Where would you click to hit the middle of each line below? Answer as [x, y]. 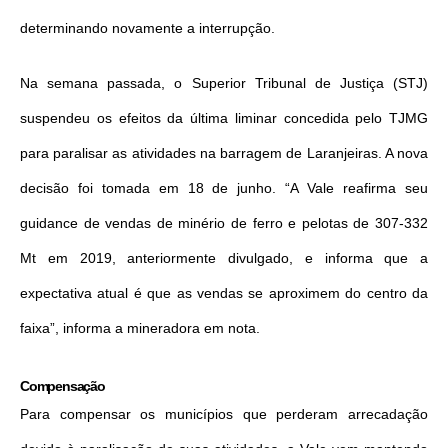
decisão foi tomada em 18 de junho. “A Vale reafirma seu [224, 187]
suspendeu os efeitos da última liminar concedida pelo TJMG [224, 117]
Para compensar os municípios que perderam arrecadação [224, 413]
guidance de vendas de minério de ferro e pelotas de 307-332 [224, 222]
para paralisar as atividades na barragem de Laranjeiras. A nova [224, 152]
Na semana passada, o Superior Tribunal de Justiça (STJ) [224, 82]
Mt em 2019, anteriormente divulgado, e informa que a [224, 257]
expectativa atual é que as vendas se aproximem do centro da [224, 292]
